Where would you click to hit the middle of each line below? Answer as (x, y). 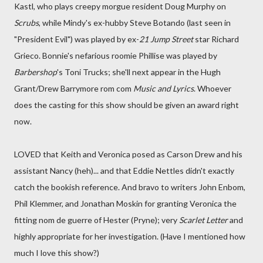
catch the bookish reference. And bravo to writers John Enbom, (130, 187)
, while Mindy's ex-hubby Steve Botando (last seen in (135, 23)
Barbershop (36, 72)
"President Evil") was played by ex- (77, 39)
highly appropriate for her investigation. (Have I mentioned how (130, 236)
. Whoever (213, 88)
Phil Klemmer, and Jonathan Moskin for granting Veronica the (125, 203)
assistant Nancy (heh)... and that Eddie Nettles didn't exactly (124, 171)
